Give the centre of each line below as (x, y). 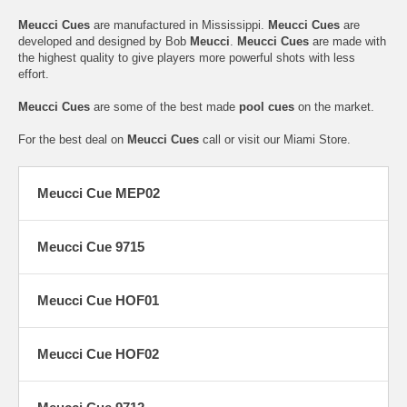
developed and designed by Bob (102, 41)
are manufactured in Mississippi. (179, 25)
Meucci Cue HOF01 (98, 300)
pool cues (267, 106)
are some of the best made (164, 106)
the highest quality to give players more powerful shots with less (187, 57)
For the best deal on (73, 139)
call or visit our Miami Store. (275, 139)
